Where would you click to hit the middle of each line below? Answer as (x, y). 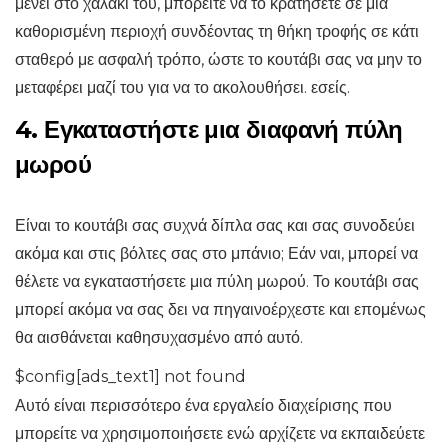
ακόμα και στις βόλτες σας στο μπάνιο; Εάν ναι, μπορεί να (216, 254)
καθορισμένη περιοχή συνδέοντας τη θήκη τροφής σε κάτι (217, 32)
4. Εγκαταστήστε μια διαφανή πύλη (209, 130)
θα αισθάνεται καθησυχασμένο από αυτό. (159, 338)
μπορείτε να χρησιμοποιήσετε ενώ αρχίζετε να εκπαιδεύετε (220, 434)
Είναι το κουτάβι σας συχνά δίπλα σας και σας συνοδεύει (215, 226)
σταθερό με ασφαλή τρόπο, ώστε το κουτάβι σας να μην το (218, 60)
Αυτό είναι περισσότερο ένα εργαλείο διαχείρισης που (203, 406)
